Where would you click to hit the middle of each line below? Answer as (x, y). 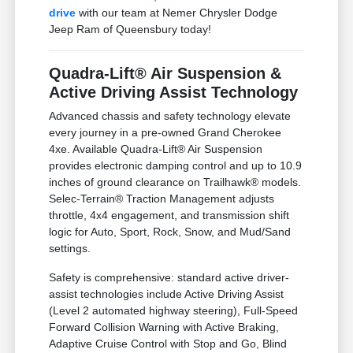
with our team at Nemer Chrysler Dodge (177, 13)
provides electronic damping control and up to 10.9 (176, 166)
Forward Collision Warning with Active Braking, (164, 327)
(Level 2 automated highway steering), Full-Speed (174, 311)
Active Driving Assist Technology (174, 93)
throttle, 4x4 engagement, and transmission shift (169, 216)
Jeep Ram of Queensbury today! (130, 30)
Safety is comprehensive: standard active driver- (169, 278)
